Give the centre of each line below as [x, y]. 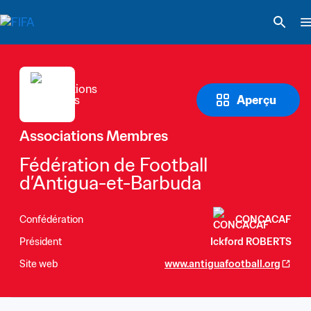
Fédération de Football [114, 165]
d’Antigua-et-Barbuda [110, 183]
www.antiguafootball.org [222, 263]
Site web [39, 263]
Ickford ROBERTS [251, 241]
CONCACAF [263, 219]
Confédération [51, 219]
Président [41, 241]
